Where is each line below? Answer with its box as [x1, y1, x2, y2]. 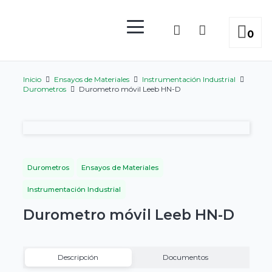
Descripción [58, 252, 99, 262]
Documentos [163, 252, 209, 262]
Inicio [22, 74, 41, 84]
